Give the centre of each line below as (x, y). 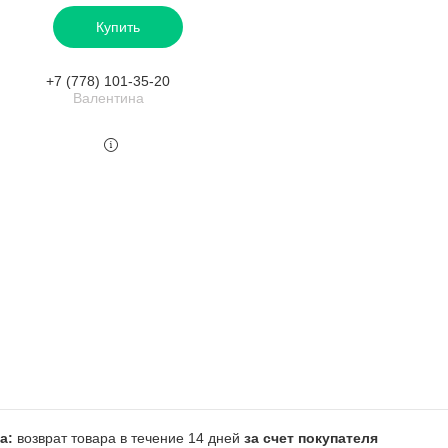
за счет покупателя (311, 437)
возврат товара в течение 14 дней (130, 437)
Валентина (108, 97)
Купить (118, 26)
